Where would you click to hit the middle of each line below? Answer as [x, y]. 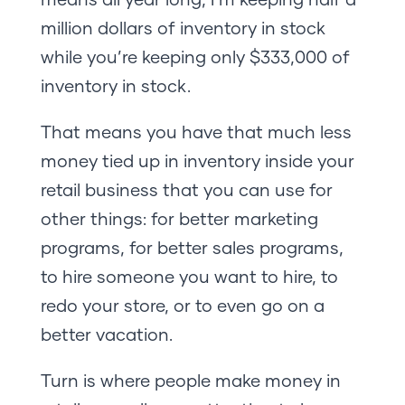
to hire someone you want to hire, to [189, 276]
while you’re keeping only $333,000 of [195, 56]
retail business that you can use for [186, 189]
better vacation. [106, 334]
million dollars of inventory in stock [183, 27]
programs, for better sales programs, [192, 247]
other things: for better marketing [179, 218]
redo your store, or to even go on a [182, 305]
